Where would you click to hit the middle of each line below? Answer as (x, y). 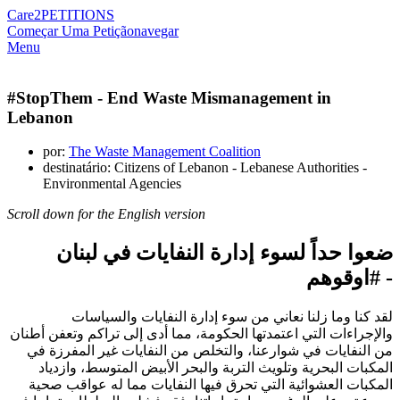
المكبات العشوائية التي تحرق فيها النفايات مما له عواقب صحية (211, 385)
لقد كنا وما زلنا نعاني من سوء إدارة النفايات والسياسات (232, 317)
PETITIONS (78, 15)
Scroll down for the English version (106, 214)
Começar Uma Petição (71, 31)
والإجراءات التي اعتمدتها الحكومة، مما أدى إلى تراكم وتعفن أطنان (201, 334)
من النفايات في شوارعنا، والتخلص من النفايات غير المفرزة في (210, 351)
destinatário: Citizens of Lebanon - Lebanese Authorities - (205, 168)
